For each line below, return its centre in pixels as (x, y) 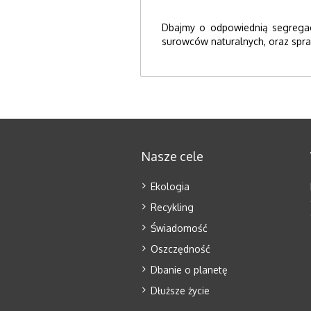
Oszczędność (180, 249)
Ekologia (170, 186)
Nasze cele (172, 156)
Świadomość (179, 228)
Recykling (172, 207)
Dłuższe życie (180, 291)
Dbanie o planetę (189, 270)
